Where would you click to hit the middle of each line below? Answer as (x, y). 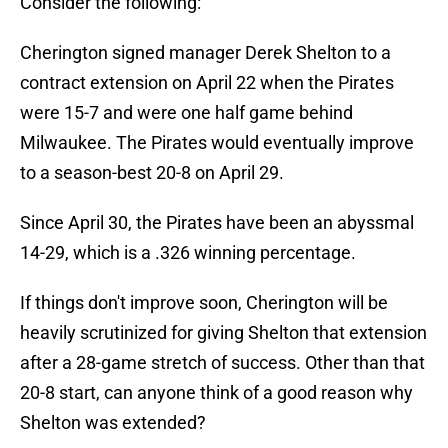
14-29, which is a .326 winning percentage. (188, 253)
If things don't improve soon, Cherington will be (204, 303)
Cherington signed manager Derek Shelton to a (205, 53)
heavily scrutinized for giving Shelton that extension (223, 333)
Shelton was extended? (113, 423)
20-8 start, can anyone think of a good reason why (216, 393)
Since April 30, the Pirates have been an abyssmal (217, 223)
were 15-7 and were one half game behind (186, 113)
